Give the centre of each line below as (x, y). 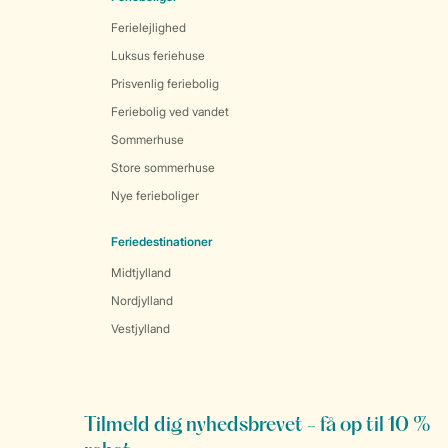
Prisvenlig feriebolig (165, 83)
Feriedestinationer (161, 241)
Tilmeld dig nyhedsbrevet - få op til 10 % (257, 426)
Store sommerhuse (163, 167)
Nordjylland (142, 300)
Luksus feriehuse (158, 55)
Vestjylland (140, 328)
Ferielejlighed (148, 27)
